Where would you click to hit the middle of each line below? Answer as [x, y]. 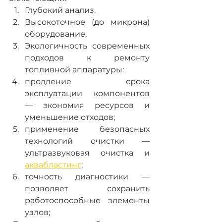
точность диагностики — [87, 177]
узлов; [37, 213]
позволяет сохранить [87, 189]
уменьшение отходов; [70, 117]
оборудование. [56, 34]
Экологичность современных [87, 46]
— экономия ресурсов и [87, 106]
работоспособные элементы [87, 201]
